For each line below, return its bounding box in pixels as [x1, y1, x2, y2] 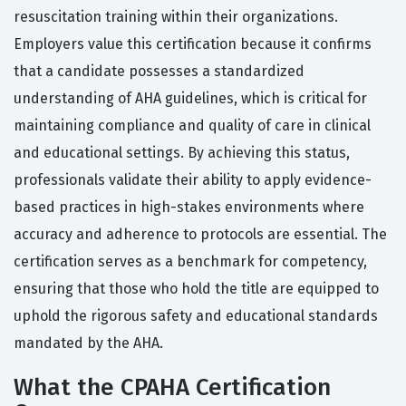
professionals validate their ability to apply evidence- [14, 171, 372, 189]
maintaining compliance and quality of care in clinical [14, 117, 371, 135]
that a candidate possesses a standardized [14, 63, 304, 81]
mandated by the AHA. [14, 334, 163, 353]
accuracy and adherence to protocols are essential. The [14, 226, 387, 244]
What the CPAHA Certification [14, 373, 331, 402]
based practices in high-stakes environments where [14, 198, 364, 217]
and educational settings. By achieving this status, [14, 144, 350, 162]
